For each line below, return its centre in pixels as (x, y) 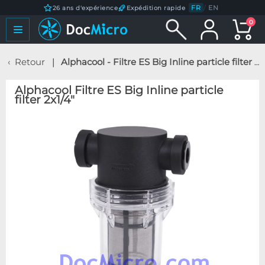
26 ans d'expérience (85, 8)
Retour (30, 62)
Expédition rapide (156, 8)
